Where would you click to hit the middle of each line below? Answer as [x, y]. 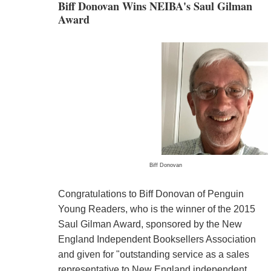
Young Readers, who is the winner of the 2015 [156, 209]
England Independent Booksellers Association [157, 240]
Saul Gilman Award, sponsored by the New [150, 224]
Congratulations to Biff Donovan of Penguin [151, 194]
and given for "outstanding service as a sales [153, 255]
